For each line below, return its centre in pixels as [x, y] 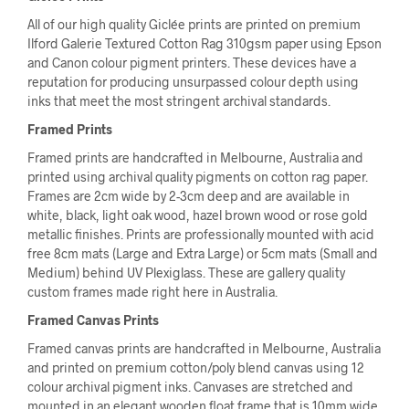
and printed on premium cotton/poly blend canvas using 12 [196, 368]
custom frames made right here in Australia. [152, 292]
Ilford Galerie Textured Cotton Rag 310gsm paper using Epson [204, 44]
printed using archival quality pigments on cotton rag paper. [198, 177]
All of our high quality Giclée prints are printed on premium [194, 25]
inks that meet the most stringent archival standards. [179, 101]
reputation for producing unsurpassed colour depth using [193, 82]
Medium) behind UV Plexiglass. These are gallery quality [186, 273]
